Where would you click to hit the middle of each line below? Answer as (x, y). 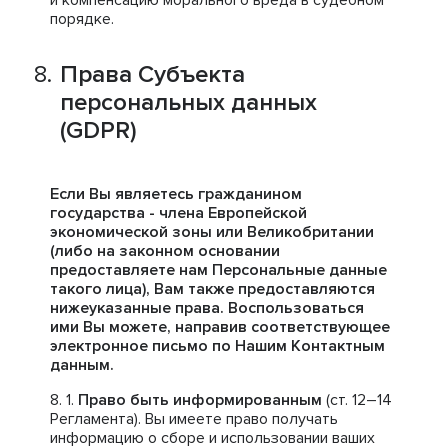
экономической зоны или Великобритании (212, 232)
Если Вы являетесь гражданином (176, 194)
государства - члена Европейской (178, 213)
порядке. (82, 19)
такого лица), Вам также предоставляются (212, 289)
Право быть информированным (200, 400)
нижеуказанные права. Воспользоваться (207, 308)
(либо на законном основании (165, 251)
